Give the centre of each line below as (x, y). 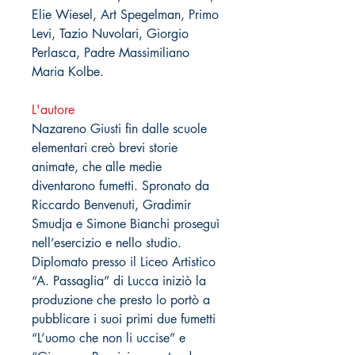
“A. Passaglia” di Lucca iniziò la (119, 281)
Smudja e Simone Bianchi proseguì (126, 223)
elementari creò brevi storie (105, 147)
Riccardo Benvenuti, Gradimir (111, 204)
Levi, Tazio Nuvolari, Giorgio (110, 33)
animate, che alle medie (97, 166)
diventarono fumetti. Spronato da (120, 185)
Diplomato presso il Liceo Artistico (124, 261)
